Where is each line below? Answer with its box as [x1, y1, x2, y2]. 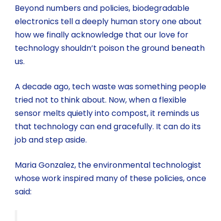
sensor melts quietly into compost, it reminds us [15, 107, 199, 119]
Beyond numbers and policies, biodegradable [15, 2, 189, 14]
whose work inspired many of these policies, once [15, 172, 206, 184]
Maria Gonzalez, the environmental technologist [15, 159, 201, 171]
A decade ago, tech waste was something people [15, 80, 206, 92]
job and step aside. [15, 134, 87, 146]
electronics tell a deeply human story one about [15, 15, 202, 27]
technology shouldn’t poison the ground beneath [15, 42, 205, 54]
